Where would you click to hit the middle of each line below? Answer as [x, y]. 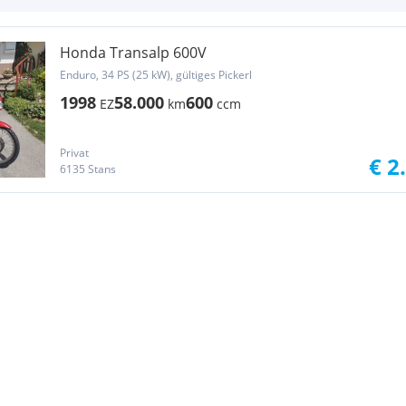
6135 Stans [88, 169]
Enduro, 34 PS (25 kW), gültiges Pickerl [156, 75]
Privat [74, 153]
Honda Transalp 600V [133, 53]
